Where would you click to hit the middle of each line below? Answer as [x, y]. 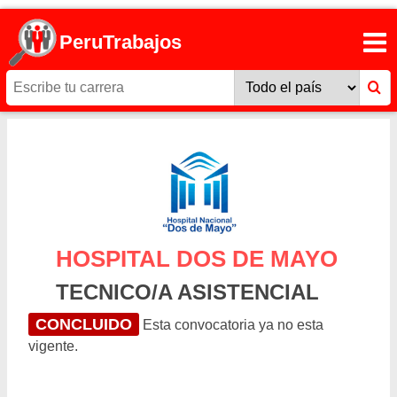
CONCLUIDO [84, 325]
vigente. [53, 346]
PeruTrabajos [121, 43]
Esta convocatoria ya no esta [231, 325]
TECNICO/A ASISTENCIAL [187, 292]
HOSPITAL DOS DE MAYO [196, 259]
